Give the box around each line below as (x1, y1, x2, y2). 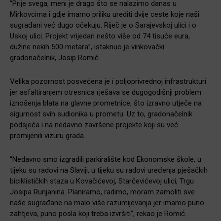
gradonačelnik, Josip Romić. (10, 53, 100, 63)
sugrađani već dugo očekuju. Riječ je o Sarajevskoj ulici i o (10, 21, 196, 30)
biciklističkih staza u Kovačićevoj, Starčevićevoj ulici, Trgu (10, 177, 194, 186)
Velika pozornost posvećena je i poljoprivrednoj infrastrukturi (10, 77, 206, 86)
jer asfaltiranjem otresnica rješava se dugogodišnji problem (10, 88, 201, 97)
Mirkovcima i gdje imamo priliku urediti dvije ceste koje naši (10, 10, 199, 19)
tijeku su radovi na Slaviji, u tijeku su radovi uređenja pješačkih (10, 166, 208, 175)
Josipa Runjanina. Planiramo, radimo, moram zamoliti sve (10, 187, 195, 197)
